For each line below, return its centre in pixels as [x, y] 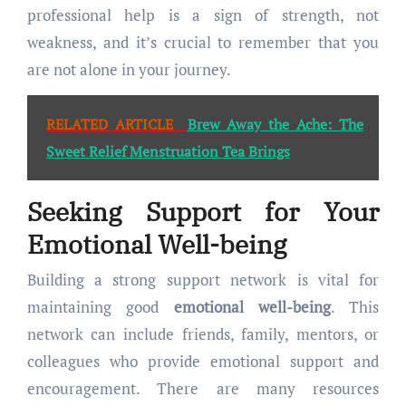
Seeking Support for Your [203, 211]
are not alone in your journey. [129, 69]
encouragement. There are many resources [203, 389]
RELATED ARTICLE [109, 124]
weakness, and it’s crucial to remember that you [203, 42]
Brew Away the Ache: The [275, 124]
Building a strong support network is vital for [203, 280]
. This [355, 307]
